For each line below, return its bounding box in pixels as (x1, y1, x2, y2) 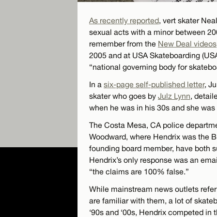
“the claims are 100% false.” (89, 167, 189, 176)
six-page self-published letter (104, 79, 204, 89)
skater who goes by (89, 91, 158, 100)
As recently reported (89, 15, 159, 25)
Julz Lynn (158, 91, 190, 100)
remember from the (89, 39, 158, 48)
